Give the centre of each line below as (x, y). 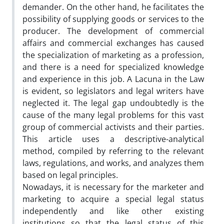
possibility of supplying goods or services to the (113, 19)
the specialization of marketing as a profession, (113, 55)
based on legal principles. (70, 175)
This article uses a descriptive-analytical (113, 139)
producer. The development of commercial (113, 31)
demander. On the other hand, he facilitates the (113, 7)
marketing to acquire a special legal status (113, 199)
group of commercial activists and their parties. (113, 127)
